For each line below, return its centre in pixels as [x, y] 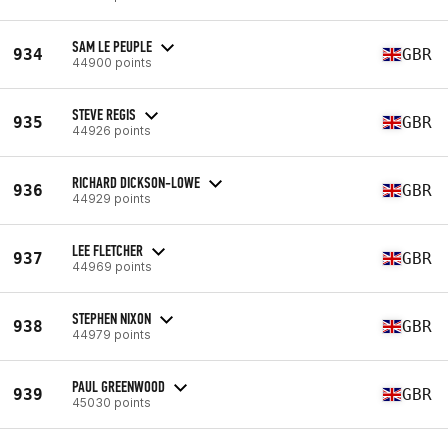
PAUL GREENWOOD [118, 386]
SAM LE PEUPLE [112, 46]
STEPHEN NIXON [111, 318]
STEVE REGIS [104, 114]
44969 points [112, 266]
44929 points [111, 198]
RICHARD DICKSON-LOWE [136, 182]
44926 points [111, 130]
